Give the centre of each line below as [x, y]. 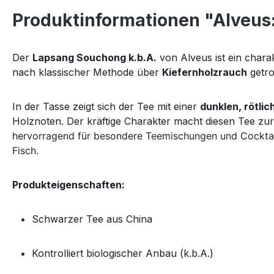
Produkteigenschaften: [68, 185]
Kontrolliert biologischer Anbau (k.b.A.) [123, 253]
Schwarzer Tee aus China [92, 219]
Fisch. [27, 150]
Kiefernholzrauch [205, 72]
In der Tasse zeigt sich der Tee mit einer [106, 106]
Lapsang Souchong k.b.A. [94, 57]
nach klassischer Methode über [87, 72]
